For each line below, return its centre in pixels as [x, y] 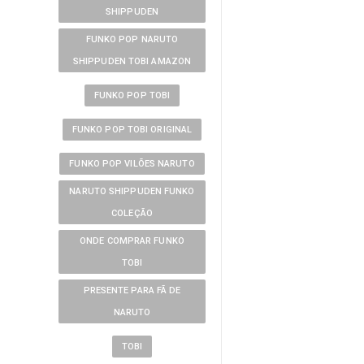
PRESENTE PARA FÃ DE [132, 290]
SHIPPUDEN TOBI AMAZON [132, 61]
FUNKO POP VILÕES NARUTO [132, 164]
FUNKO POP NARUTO [132, 39]
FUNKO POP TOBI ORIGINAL [132, 130]
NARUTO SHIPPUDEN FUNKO [132, 191]
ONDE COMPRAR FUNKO [132, 241]
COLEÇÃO [132, 213]
